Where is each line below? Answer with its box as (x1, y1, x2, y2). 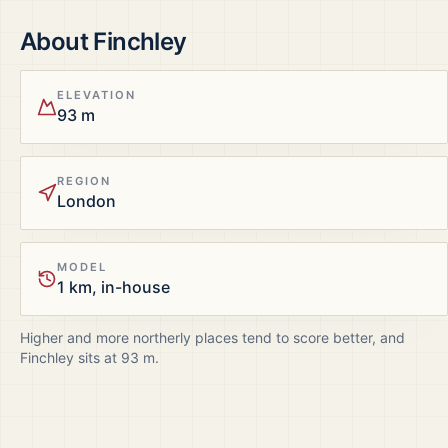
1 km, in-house (57, 277, 170, 297)
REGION (57, 174, 112, 188)
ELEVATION (57, 88, 137, 102)
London (57, 191, 116, 211)
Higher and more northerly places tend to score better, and (20, 329, 405, 346)
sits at (74, 349, 121, 366)
